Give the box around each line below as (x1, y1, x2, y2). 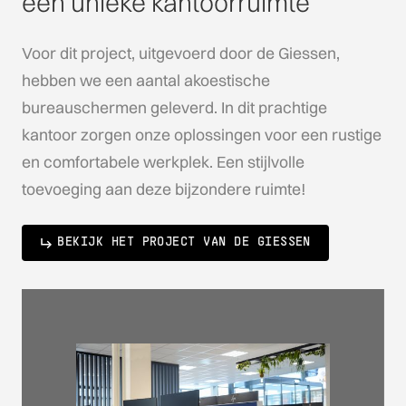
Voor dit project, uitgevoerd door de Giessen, (21, 43, 340, 63)
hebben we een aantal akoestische (21, 71, 270, 91)
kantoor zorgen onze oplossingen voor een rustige (21, 125, 382, 145)
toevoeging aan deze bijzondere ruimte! (21, 179, 306, 199)
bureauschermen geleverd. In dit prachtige (21, 98, 327, 118)
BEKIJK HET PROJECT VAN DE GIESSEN (57, 236, 311, 248)
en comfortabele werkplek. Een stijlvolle (21, 152, 304, 172)
